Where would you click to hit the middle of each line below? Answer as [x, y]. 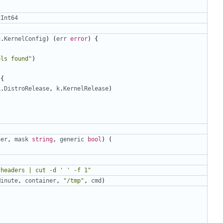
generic [72, 139]
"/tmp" [74, 180]
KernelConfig [25, 39]
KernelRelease [86, 88]
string [42, 139]
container [41, 180]
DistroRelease [27, 88]
